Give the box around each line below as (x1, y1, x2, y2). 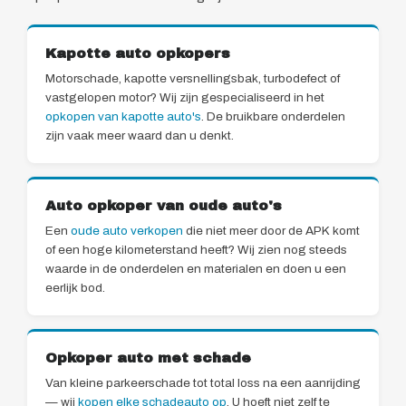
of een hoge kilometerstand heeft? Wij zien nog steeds (45, 243, 347, 257)
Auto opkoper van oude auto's (45, 198, 282, 214)
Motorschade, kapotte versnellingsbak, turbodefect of (45, 72, 340, 86)
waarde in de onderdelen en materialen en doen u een (45, 262, 346, 276)
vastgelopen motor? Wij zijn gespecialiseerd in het (45, 91, 324, 105)
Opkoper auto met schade (45, 351, 251, 366)
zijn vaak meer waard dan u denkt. (45, 129, 234, 143)
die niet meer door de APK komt (183, 224, 360, 238)
